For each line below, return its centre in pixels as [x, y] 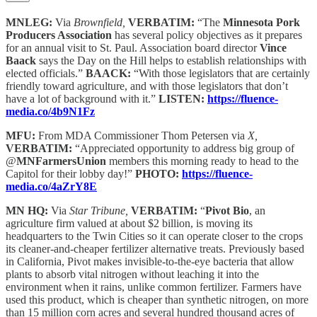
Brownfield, [101, 23]
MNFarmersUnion [63, 161]
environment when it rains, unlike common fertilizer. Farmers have [154, 287]
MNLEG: [30, 23]
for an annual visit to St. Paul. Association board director [133, 48]
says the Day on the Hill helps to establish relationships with [171, 61]
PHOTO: [158, 174]
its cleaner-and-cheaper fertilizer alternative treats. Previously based [155, 249]
